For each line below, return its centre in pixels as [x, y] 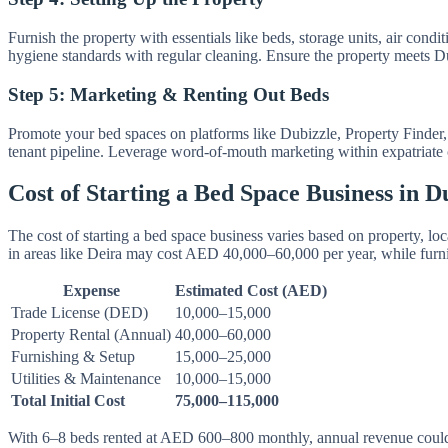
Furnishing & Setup [73, 357]
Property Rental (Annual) [91, 335]
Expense [91, 291]
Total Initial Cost [68, 401]
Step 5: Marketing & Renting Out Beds [168, 94]
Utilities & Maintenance [86, 379]
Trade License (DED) [79, 313]
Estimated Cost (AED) [251, 291]
